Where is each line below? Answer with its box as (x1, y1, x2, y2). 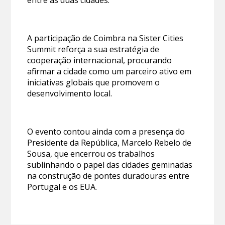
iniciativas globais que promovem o (27, 76, 160, 88)
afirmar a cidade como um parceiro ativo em (27, 65, 192, 77)
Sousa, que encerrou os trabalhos (27, 148, 155, 159)
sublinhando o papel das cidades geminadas (27, 159, 193, 170)
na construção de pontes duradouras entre (27, 170, 190, 181)
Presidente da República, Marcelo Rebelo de (27, 137, 192, 148)
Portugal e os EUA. (27, 181, 97, 192)
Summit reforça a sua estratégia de (27, 43, 160, 55)
